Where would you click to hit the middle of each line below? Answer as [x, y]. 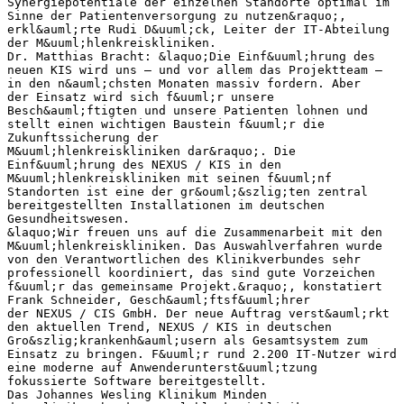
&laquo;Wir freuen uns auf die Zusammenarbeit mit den [195, 232]
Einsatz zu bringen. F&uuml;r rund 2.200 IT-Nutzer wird [202, 353]
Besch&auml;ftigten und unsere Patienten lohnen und [188, 110]
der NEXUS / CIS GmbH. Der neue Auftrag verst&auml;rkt [198, 313]
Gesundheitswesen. [69, 218]
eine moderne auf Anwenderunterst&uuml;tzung [162, 367]
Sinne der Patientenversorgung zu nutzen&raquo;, [177, 15]
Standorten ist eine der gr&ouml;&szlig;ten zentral [188, 191]
